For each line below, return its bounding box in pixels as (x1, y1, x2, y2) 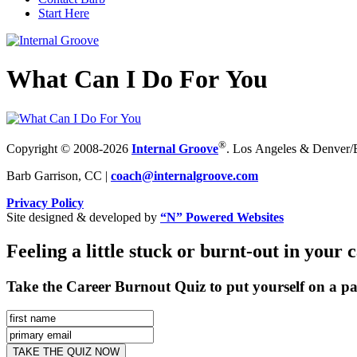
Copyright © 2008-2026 (6, 141, 131, 155)
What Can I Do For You (6, 65, 268, 94)
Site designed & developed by (6, 210, 160, 224)
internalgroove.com (154, 168, 258, 182)
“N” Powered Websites (160, 210, 284, 224)
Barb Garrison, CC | (6, 168, 111, 182)
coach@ (111, 168, 154, 182)
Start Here (38, 6, 89, 20)
